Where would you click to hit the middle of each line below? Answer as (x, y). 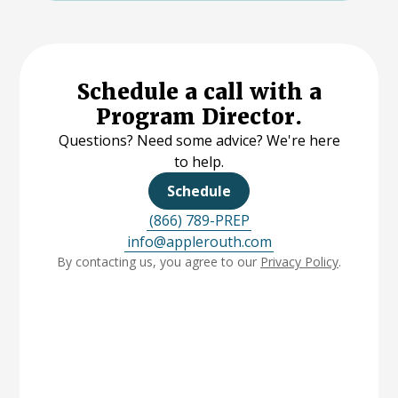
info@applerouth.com (199, 241)
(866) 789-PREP (199, 220)
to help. (199, 161)
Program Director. (199, 116)
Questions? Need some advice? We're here (199, 140)
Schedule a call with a (199, 92)
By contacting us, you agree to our (159, 261)
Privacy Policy (299, 261)
